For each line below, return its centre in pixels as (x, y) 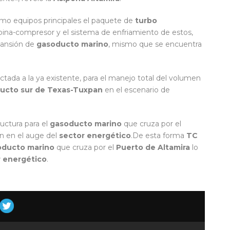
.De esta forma (159, 136)
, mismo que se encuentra (155, 44)
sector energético (95, 136)
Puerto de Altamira (153, 148)
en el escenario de (136, 90)
